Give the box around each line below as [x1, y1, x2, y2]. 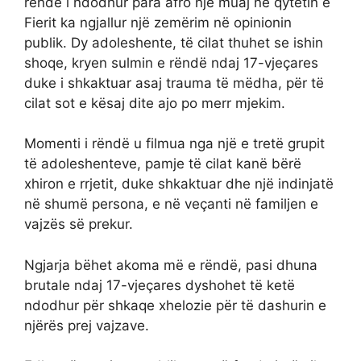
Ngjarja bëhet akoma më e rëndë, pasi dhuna [24, 256, 317, 273]
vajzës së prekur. [24, 216, 133, 233]
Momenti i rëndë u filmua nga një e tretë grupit [24, 135, 325, 152]
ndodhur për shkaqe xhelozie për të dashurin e [24, 297, 326, 313]
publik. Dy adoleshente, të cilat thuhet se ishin [24, 34, 323, 51]
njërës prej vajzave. [24, 317, 149, 334]
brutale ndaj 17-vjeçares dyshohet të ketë [24, 276, 295, 293]
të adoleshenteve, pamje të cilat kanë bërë [24, 156, 301, 172]
